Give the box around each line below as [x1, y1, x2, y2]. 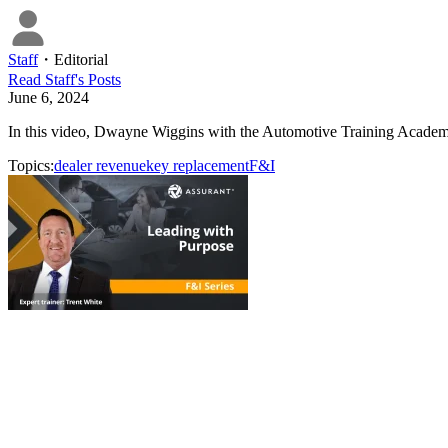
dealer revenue [54, 156, 146, 174]
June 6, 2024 [8, 88, 89, 106]
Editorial [54, 50, 108, 68]
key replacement [146, 156, 249, 174]
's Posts [75, 70, 121, 88]
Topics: [8, 156, 54, 174]
